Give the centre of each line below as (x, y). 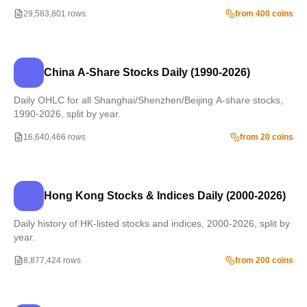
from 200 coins (264, 260)
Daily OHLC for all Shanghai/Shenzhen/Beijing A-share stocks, (148, 100)
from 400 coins (264, 14)
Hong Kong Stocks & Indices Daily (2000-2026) (165, 196)
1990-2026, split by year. (67, 114)
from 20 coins (267, 137)
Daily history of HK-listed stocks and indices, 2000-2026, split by (152, 223)
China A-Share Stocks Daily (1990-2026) (147, 72)
